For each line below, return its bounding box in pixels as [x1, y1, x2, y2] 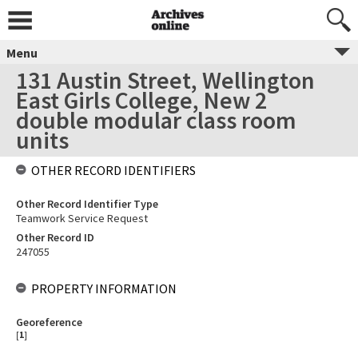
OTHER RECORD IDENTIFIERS [31, 162, 196, 178]
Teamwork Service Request [16, 211, 148, 225]
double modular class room [16, 105, 296, 135]
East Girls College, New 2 [16, 85, 267, 115]
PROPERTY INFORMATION [31, 280, 177, 296]
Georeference [16, 315, 82, 329]
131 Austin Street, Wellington [16, 65, 315, 95]
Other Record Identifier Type [16, 197, 158, 211]
